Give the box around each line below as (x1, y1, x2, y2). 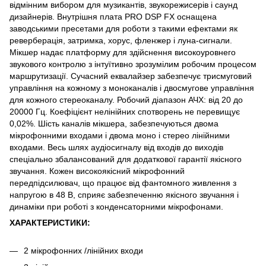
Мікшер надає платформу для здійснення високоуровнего (9, 47, 236, 57)
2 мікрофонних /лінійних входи (24, 245, 143, 255)
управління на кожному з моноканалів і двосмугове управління (9, 83, 254, 93)
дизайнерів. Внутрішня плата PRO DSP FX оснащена (9, 11, 217, 21)
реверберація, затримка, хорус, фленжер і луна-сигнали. (9, 35, 232, 45)
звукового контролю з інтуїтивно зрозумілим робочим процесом (9, 59, 256, 69)
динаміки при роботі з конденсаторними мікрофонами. (9, 201, 223, 211)
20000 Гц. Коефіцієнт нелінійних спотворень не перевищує (9, 106, 240, 116)
